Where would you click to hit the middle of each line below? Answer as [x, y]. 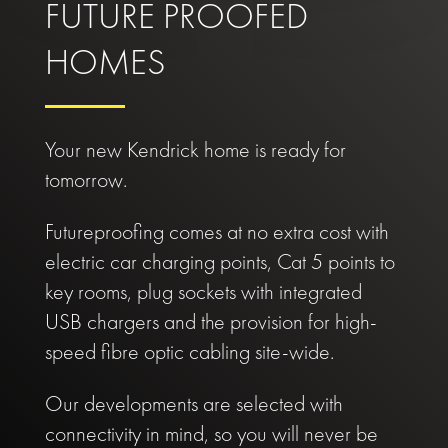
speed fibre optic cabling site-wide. [189, 352]
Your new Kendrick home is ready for [195, 150]
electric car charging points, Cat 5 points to [219, 262]
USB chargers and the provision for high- [210, 322]
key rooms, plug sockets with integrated [203, 292]
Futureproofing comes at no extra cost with [216, 232]
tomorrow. [85, 180]
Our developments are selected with [193, 404]
